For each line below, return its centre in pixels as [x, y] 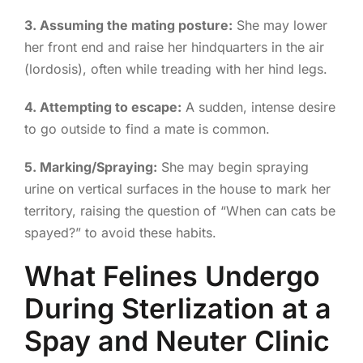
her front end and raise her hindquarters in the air [174, 47]
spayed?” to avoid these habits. [120, 233]
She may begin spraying [233, 167]
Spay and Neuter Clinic [177, 341]
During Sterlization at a [177, 309]
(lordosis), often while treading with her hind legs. [175, 69]
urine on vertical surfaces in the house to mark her [177, 189]
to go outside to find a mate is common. [147, 129]
